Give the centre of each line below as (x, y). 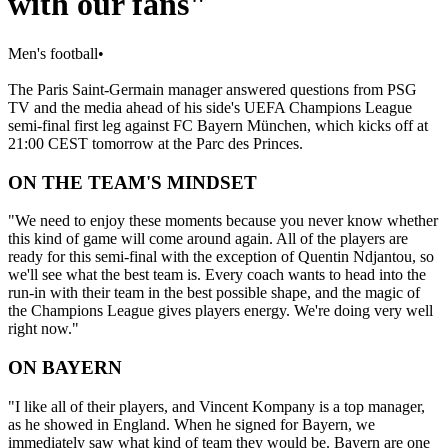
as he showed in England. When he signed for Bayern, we (191, 424)
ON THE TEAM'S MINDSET (132, 182)
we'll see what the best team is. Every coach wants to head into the (217, 275)
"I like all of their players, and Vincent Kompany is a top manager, (216, 406)
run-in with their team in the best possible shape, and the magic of (214, 293)
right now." (43, 329)
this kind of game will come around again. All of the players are (208, 239)
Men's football (53, 53)
